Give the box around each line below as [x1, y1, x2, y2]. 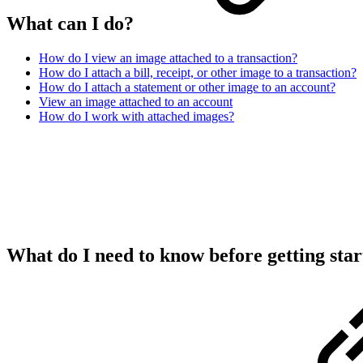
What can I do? [6, 13, 139, 35]
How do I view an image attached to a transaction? [39, 51, 297, 66]
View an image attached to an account [39, 95, 233, 109]
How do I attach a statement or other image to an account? [39, 80, 335, 95]
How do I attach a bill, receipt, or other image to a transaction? [39, 66, 357, 80]
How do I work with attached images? [39, 109, 234, 124]
